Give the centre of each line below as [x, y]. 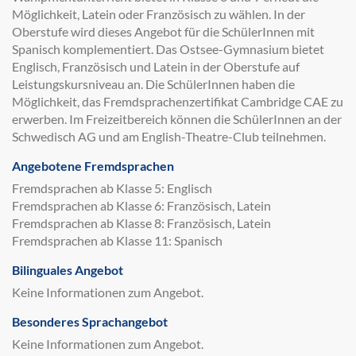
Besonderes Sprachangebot [90, 321]
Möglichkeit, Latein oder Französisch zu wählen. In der [159, 14]
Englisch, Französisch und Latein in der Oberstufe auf [156, 66]
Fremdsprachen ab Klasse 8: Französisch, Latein [141, 223]
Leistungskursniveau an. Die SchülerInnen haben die [153, 84]
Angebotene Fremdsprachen [93, 166]
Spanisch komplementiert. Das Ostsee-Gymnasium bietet [168, 49]
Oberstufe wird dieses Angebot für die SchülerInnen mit [163, 31]
